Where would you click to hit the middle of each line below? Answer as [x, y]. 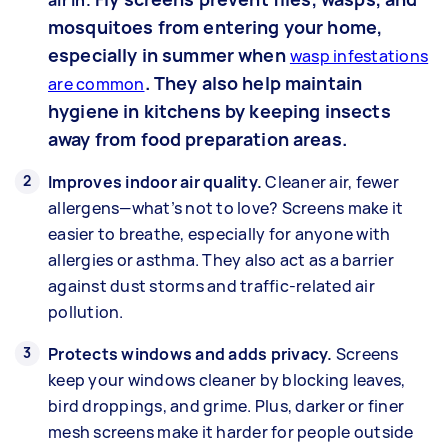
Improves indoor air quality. [157, 181]
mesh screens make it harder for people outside [231, 431]
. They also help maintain [253, 82]
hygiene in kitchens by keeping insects [219, 110]
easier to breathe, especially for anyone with [219, 233]
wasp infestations [359, 55]
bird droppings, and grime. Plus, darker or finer [226, 405]
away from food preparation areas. [197, 138]
